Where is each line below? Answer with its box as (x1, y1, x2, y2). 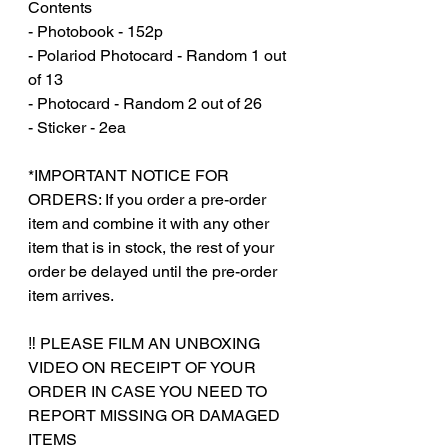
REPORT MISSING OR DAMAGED (28, 405, 280, 425)
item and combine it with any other (28, 213, 269, 233)
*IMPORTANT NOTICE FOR (28, 165, 229, 185)
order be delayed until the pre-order (28, 261, 277, 281)
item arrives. (28, 285, 114, 305)
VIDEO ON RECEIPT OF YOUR (28, 357, 256, 377)
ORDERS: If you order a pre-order (28, 189, 266, 209)
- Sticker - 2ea (28, 117, 126, 137)
